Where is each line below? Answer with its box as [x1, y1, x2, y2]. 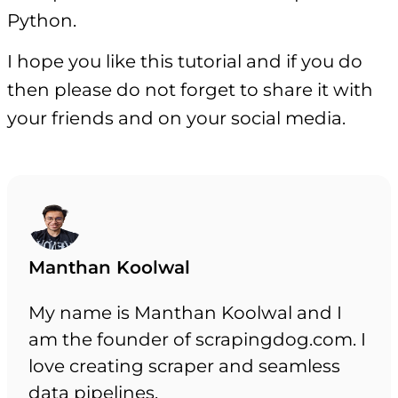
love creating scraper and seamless [28, 355, 340, 378]
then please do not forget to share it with [7, 79, 373, 101]
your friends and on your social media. [7, 107, 346, 130]
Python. [7, 10, 76, 32]
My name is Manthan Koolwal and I [28, 302, 342, 324]
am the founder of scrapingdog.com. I [28, 329, 366, 351]
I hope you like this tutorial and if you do [7, 51, 362, 73]
